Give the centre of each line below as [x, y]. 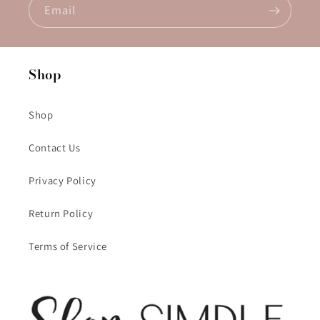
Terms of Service [68, 246]
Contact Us [55, 147]
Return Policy [61, 213]
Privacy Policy [62, 180]
